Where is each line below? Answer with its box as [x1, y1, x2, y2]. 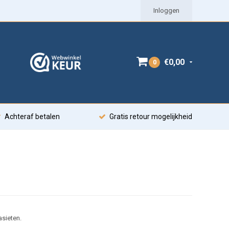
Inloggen [153, 7, 179, 14]
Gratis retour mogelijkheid [109, 112, 192, 121]
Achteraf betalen [5, 112, 60, 121]
